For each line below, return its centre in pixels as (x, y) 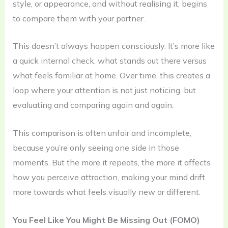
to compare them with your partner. (79, 18)
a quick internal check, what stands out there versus (109, 61)
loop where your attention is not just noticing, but (104, 90)
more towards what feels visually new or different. (106, 192)
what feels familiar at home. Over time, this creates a (111, 76)
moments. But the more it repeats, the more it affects (111, 162)
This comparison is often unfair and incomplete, (102, 133)
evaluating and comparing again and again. (93, 105)
